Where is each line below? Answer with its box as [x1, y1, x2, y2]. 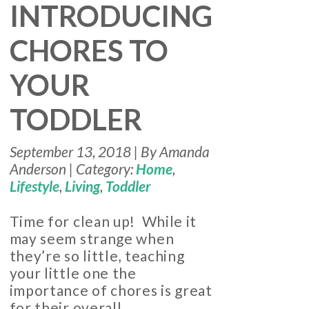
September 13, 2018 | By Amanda [9, 143, 210, 161]
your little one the [9, 264, 137, 282]
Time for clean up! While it [9, 212, 197, 230]
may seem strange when [9, 230, 175, 248]
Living [64, 177, 100, 195]
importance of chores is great [9, 281, 212, 299]
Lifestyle [9, 177, 59, 195]
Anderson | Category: [9, 160, 136, 178]
